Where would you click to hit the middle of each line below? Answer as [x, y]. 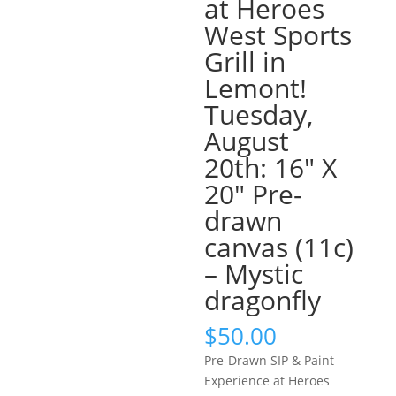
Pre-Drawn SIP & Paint [270, 360]
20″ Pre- [254, 194]
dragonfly [263, 300]
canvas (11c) [279, 247]
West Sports [278, 35]
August [247, 141]
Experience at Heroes [267, 381]
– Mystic [254, 274]
